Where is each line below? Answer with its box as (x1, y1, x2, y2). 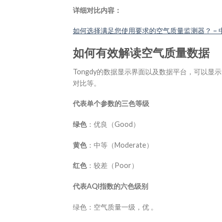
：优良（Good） (87, 120, 140, 129)
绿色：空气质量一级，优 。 (73, 202, 158, 211)
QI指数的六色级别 (92, 182, 148, 191)
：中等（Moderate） (87, 140, 153, 149)
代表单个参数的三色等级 (73, 99, 149, 108)
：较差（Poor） (87, 161, 138, 170)
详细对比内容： (73, 5, 121, 14)
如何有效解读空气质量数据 (73, 46, 210, 60)
